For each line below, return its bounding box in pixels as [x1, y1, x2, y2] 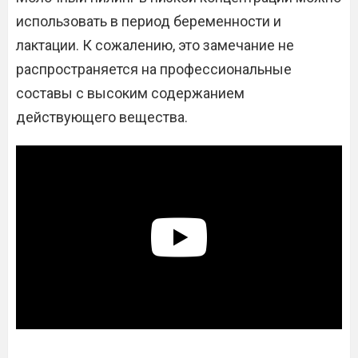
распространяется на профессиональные [16, 61, 292, 78]
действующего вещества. [16, 109, 188, 126]
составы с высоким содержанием [16, 85, 245, 102]
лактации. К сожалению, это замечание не [16, 37, 294, 54]
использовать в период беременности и [16, 13, 281, 30]
